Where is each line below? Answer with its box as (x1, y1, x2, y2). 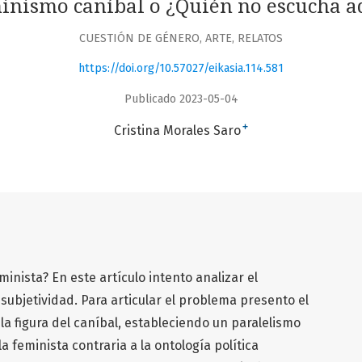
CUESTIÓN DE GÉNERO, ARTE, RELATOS (79, 31, 283, 45)
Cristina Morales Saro (114, 122, 241, 138)
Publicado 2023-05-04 (124, 91, 238, 106)
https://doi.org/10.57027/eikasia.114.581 (78, 61, 284, 76)
